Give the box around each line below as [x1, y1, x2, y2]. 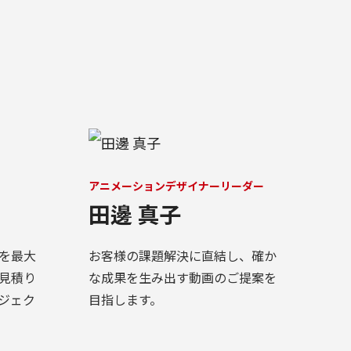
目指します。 [88, 289, 162, 309]
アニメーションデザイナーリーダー [88, 177, 264, 194]
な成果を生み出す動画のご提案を [88, 267, 277, 287]
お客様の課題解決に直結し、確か [88, 245, 277, 265]
